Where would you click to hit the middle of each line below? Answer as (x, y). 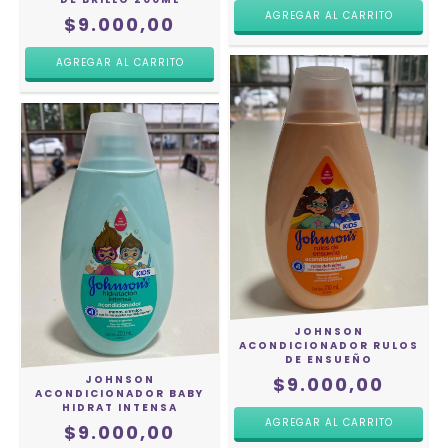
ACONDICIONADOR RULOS (328, 346)
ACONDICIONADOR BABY (119, 394)
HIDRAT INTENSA (119, 408)
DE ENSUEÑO (328, 360)
